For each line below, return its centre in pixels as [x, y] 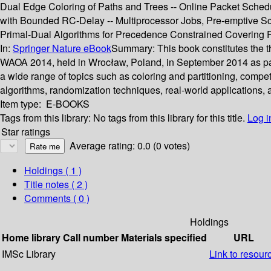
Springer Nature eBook [62, 48]
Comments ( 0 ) [57, 198]
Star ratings [26, 132]
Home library [31, 238]
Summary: [134, 48]
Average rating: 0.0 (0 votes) [130, 146]
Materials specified [164, 238]
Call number [91, 238]
